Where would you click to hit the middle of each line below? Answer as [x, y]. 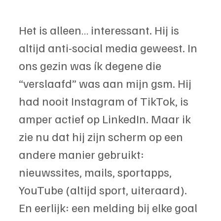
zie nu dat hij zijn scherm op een [102, 136]
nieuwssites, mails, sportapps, [96, 172]
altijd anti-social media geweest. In [109, 48]
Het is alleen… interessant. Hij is [100, 30]
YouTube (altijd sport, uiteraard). [104, 190]
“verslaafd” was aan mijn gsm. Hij [106, 83]
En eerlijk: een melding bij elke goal [109, 207]
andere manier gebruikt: [83, 154]
